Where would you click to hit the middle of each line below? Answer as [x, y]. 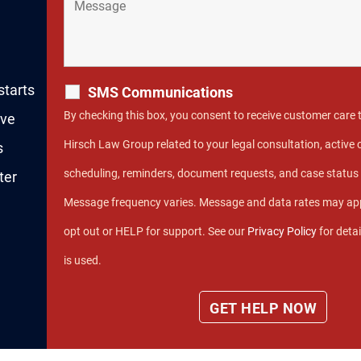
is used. [82, 261]
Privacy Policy [282, 232]
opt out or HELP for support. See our [155, 232]
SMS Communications [160, 93]
